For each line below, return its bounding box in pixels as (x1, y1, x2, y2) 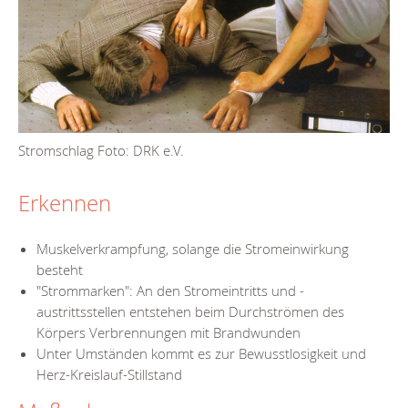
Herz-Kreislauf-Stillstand (36, 364, 182, 383)
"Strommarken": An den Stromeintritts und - (36, 280, 304, 300)
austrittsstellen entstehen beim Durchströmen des (36, 301, 344, 321)
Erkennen (18, 189, 111, 219)
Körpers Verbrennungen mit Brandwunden (36, 322, 301, 342)
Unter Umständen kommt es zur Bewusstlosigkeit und (36, 343, 366, 362)
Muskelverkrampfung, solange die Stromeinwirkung (36, 239, 349, 258)
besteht (36, 260, 83, 279)
